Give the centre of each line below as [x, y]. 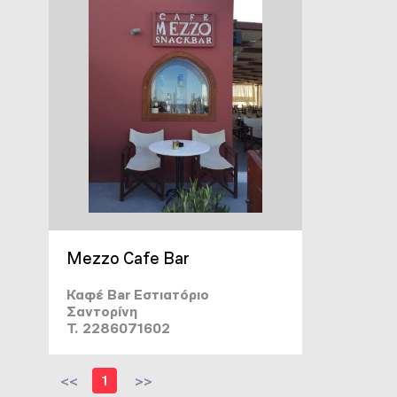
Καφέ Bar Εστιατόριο [138, 295]
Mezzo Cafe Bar [128, 258]
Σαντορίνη [102, 311]
